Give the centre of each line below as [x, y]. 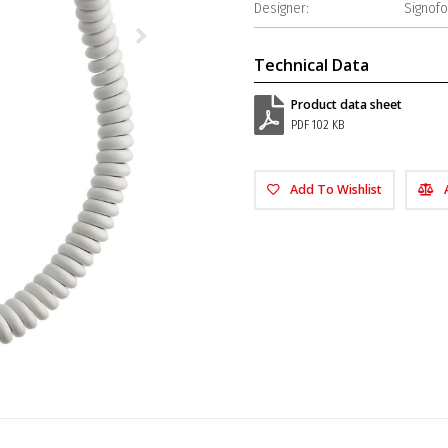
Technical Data [311, 65]
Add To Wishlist [336, 189]
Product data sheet [346, 104]
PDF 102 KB [317, 124]
